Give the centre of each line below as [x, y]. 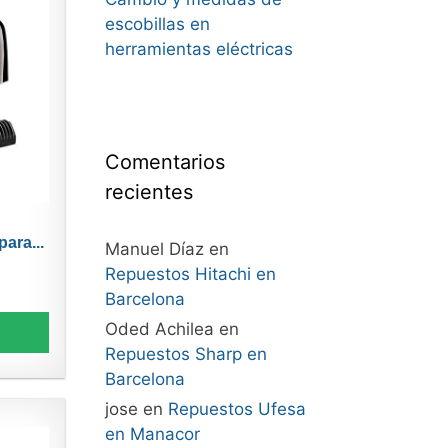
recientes [148, 192]
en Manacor [152, 434]
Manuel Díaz [154, 249]
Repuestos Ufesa [236, 409]
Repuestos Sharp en [185, 354]
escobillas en [157, 24]
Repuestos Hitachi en [190, 274]
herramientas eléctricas [198, 49]
